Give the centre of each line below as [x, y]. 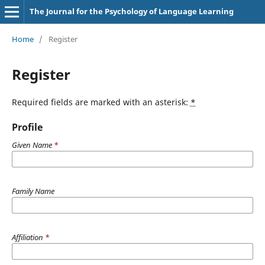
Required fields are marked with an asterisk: [101, 102]
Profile [27, 127]
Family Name [33, 191]
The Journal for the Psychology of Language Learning [131, 11]
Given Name [33, 145]
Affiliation [28, 237]
